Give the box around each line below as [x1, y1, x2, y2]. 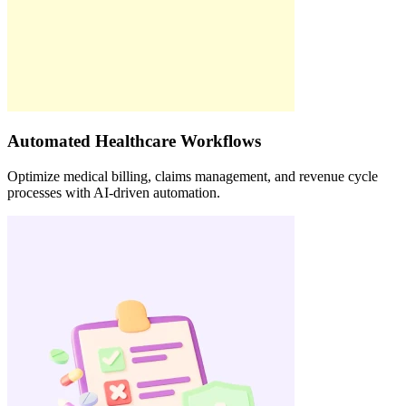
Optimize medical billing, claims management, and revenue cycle [7, 169, 378, 185]
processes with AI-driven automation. [7, 185, 220, 201]
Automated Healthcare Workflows [7, 131, 261, 151]
